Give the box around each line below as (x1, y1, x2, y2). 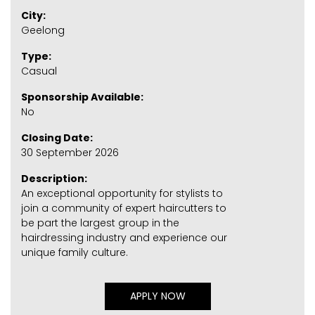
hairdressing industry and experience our (21, 230, 227, 245)
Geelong (21, 22, 65, 37)
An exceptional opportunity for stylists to (21, 186, 223, 200)
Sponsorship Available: (21, 89, 143, 104)
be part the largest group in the (21, 215, 179, 230)
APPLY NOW (129, 288, 186, 303)
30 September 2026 (21, 145, 119, 160)
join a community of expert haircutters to (21, 200, 226, 215)
